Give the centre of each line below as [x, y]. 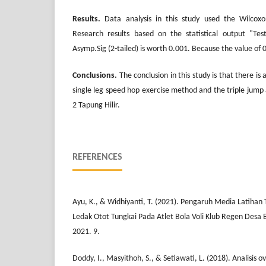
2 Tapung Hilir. [96, 106]
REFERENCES [97, 158]
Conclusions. [95, 76]
